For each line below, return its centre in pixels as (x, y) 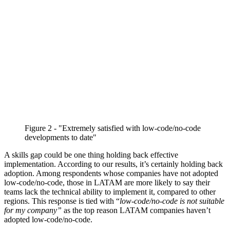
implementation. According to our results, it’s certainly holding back (113, 164)
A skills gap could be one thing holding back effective (91, 155)
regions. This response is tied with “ (62, 201)
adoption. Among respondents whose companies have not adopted (111, 174)
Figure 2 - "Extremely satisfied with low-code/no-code (113, 128)
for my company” (34, 210)
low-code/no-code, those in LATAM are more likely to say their (107, 183)
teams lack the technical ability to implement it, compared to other (110, 192)
